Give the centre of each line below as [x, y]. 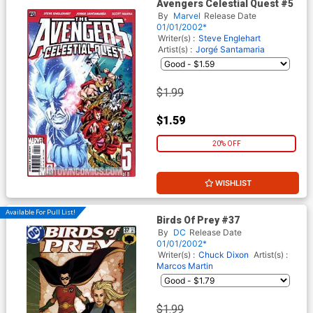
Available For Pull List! [41, 212]
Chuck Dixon [224, 254]
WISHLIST [233, 183]
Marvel [187, 15]
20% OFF [226, 144]
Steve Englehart [230, 38]
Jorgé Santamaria [230, 49]
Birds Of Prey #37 [198, 220]
